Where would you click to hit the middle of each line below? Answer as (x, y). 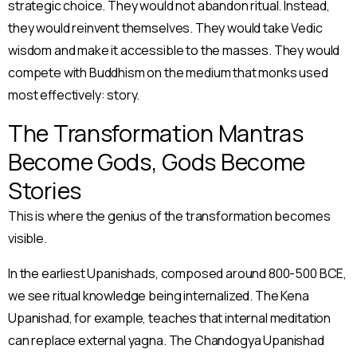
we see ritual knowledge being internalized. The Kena (159, 296)
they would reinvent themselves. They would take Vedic (165, 28)
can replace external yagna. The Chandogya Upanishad (166, 341)
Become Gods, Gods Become (157, 162)
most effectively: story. (74, 95)
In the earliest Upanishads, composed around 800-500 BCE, (178, 274)
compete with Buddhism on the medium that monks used (168, 73)
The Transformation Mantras (156, 133)
